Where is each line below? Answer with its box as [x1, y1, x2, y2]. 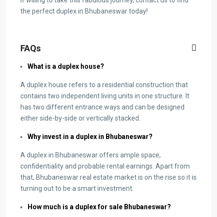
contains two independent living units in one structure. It [20, 92, 189, 100]
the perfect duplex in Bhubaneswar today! [20, 7, 148, 15]
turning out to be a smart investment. [20, 184, 134, 192]
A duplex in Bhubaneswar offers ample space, [20, 151, 161, 159]
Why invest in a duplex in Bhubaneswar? [28, 132, 153, 140]
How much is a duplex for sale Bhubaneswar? [28, 202, 171, 211]
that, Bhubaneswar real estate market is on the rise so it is [20, 173, 197, 181]
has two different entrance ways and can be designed [20, 103, 185, 111]
